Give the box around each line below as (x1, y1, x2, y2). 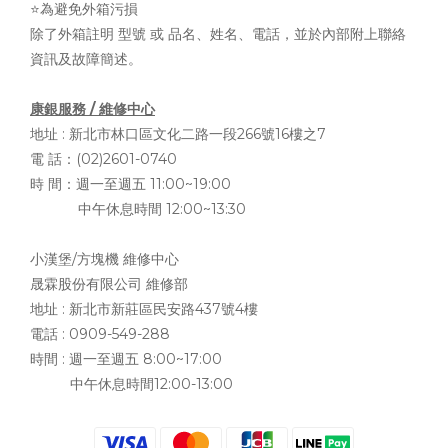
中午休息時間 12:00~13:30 (30, 200, 246, 218)
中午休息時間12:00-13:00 (30, 375, 233, 393)
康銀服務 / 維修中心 (30, 100, 155, 118)
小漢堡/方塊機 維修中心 (30, 250, 179, 268)
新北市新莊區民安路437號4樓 (69, 300, 258, 318)
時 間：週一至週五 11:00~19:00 (30, 175, 231, 193)
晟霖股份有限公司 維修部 (30, 275, 188, 293)
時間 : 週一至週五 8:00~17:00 (30, 350, 222, 368)
